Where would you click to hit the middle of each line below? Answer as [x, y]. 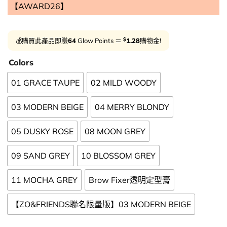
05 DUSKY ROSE [42, 131]
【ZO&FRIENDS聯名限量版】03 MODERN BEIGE [101, 204]
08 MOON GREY [115, 131]
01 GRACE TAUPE [45, 83]
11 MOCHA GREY [44, 180]
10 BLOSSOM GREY [118, 156]
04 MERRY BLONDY [132, 107]
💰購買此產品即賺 [42, 40]
